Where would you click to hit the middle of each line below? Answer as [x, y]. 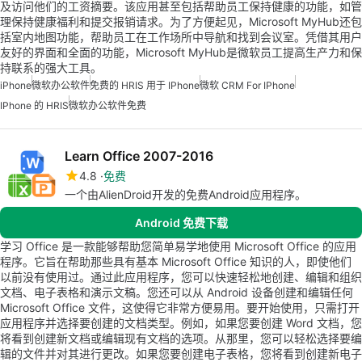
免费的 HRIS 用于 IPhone [145, 85]
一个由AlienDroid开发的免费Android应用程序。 [185, 194]
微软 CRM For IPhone [247, 85]
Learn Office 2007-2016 [139, 156]
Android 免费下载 [181, 223]
